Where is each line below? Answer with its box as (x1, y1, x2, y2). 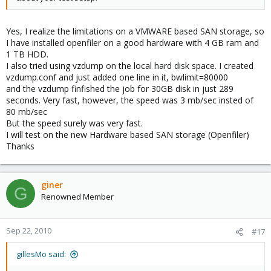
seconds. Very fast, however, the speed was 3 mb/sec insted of (6, 94, 253, 106)
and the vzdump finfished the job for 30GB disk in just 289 (6, 83, 233, 94)
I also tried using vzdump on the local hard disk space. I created (6, 60, 253, 71)
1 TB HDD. (6, 48, 48, 60)
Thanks (6, 140, 34, 152)
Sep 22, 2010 (6, 225, 51, 236)
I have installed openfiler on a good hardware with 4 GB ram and (6, 37, 259, 48)
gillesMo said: (16, 249, 66, 260)
